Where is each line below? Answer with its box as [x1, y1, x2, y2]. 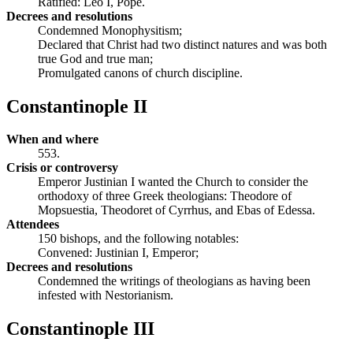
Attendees [6, 217, 59, 232]
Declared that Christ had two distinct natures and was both [38, 37, 327, 51]
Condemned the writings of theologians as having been [38, 274, 310, 288]
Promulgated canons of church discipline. [38, 65, 243, 80]
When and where [6, 132, 98, 147]
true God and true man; [38, 51, 153, 65]
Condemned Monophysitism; [38, 23, 182, 37]
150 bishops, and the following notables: [38, 232, 239, 246]
